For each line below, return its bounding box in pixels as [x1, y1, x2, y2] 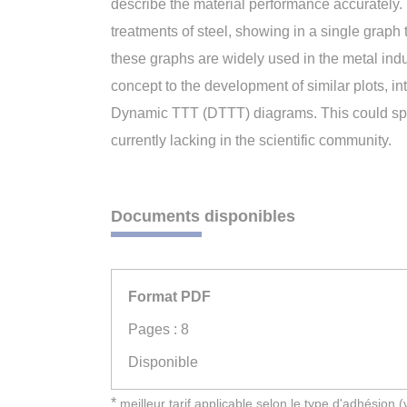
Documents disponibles [111, 207, 295, 225]
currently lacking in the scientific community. [111, 133, 392, 148]
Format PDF [128, 288, 211, 304]
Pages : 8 [128, 321, 189, 337]
